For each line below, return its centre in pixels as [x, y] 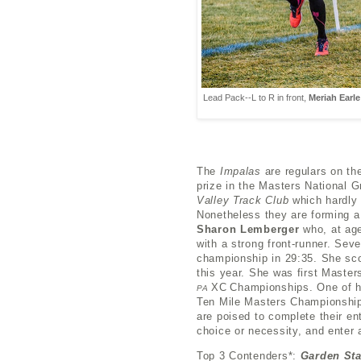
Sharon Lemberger [248, 229]
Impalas [240, 171]
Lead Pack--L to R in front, [256, 97]
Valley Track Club [243, 200]
